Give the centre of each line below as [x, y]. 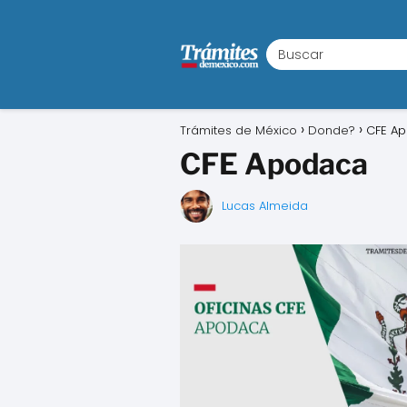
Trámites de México [238, 130]
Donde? [332, 130]
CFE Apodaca [274, 164]
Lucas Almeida [265, 206]
